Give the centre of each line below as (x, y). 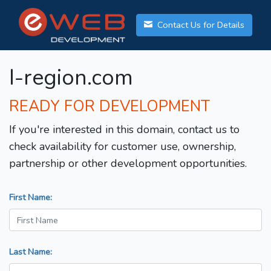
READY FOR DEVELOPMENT (109, 107)
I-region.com (71, 78)
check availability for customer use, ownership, (122, 147)
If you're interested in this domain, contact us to (124, 130)
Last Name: (31, 252)
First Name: (31, 198)
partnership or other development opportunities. (128, 164)
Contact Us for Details (200, 25)
